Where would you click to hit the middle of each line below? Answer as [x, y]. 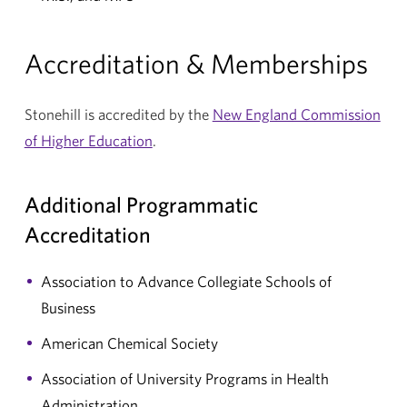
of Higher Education [88, 140]
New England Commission [296, 114]
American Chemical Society [129, 342]
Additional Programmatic [141, 204]
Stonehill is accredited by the [118, 114]
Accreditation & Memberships [196, 63]
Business [68, 307]
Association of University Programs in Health [184, 378]
